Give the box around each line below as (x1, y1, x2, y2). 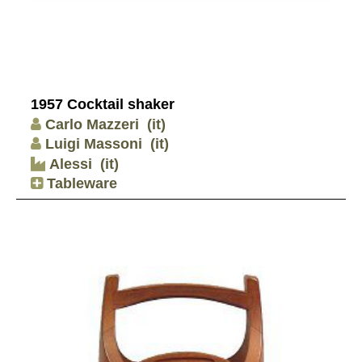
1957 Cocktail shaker (31, 96, 175, 112)
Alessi (45, 155, 92, 172)
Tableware (43, 175, 117, 192)
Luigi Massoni (45, 136, 142, 153)
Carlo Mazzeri (45, 116, 139, 133)
